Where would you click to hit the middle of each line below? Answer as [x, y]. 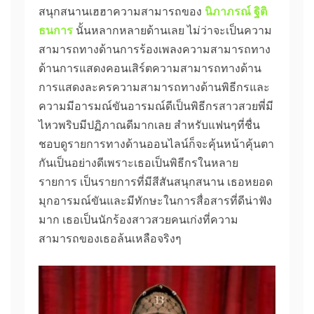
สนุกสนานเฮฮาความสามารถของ [122, 11]
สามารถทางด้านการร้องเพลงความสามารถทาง [155, 49]
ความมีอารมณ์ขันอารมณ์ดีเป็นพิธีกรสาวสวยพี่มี [156, 106]
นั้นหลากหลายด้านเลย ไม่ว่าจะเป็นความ [172, 30]
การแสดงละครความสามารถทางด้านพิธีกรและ [154, 87]
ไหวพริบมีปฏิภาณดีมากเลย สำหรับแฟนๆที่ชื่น [149, 125]
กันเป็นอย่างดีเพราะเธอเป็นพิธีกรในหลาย [138, 163]
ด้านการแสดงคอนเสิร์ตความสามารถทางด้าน [150, 68]
